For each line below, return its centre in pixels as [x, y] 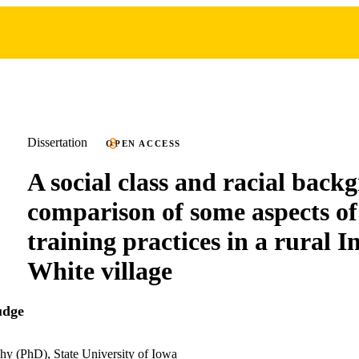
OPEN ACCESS [144, 143]
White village [100, 270]
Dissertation [57, 142]
